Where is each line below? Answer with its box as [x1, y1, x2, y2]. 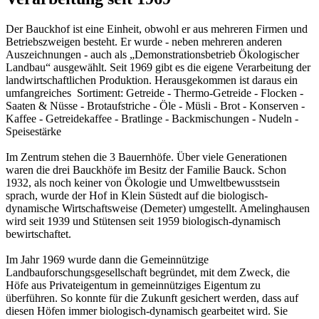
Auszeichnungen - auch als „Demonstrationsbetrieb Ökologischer [6, 48, 299, 61]
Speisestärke [6, 125, 61, 137]
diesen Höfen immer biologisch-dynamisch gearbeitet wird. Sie [6, 304, 288, 317]
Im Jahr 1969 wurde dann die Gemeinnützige [6, 253, 209, 266]
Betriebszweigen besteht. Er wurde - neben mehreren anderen [6, 35, 282, 48]
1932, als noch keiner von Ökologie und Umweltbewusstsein [6, 176, 280, 189]
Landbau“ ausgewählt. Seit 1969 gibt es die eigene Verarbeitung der [6, 61, 310, 73]
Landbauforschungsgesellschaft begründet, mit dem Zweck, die [6, 266, 290, 278]
